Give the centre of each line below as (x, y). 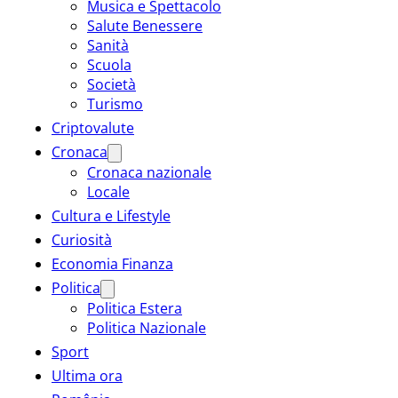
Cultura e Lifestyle (111, 215)
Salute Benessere (145, 25)
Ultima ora (87, 375)
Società (111, 84)
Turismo (115, 103)
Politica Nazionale (147, 327)
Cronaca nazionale (149, 172)
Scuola (109, 64)
